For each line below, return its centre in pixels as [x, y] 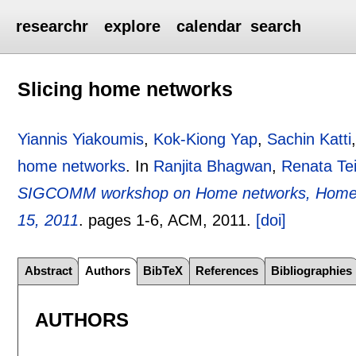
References [227, 271]
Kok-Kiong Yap [206, 139]
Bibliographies [312, 271]
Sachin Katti [310, 139]
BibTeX [163, 271]
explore [133, 26]
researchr [52, 26]
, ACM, [186, 220]
